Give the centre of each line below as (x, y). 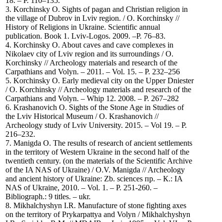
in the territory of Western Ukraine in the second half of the (97, 152)
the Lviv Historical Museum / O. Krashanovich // (82, 116)
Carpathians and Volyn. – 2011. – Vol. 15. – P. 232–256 (93, 72)
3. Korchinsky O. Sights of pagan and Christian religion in (97, 9)
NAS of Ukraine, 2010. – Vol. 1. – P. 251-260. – (82, 188)
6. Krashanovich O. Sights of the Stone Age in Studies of (95, 107)
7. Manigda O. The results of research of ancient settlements (99, 143)
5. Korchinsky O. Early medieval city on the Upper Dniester (100, 81)
